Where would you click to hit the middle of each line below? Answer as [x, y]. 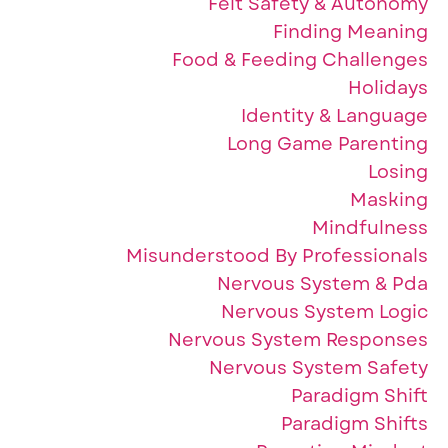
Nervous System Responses [298, 340]
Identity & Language [334, 116]
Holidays [388, 88]
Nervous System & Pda [322, 284]
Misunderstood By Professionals [277, 256]
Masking [389, 200]
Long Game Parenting [327, 144]
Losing [398, 172]
